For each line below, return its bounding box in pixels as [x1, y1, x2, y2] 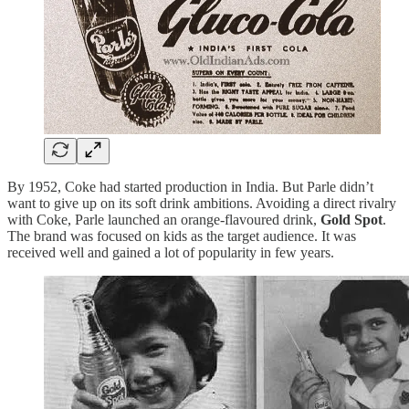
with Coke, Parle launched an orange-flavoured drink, [7, 211, 320, 227]
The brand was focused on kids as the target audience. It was [7, 227, 356, 244]
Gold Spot [320, 211, 383, 227]
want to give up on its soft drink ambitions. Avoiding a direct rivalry [7, 194, 396, 211]
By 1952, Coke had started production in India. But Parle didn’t [7, 178, 373, 194]
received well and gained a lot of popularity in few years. [7, 244, 334, 260]
